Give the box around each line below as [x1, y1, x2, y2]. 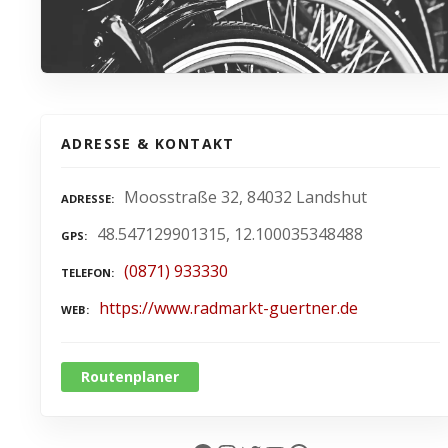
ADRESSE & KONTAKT [61, 134, 235, 154]
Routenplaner [81, 366, 179, 386]
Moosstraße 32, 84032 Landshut [124, 186, 367, 209]
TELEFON [61, 265, 111, 280]
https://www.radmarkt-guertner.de [99, 296, 358, 319]
